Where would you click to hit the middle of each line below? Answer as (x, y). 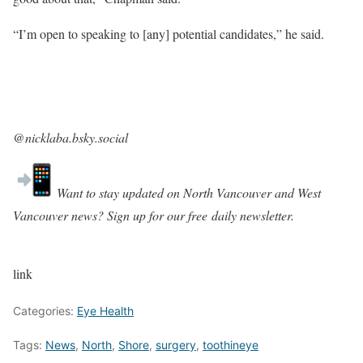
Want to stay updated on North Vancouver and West (187, 192)
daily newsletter (251, 215)
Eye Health (105, 310)
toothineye (231, 344)
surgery (176, 344)
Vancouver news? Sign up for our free (112, 215)
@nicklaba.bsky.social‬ (70, 137)
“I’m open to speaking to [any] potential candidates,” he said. (169, 33)
